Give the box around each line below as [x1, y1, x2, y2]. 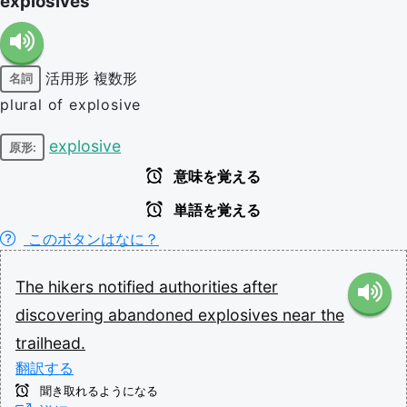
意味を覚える [170, 169, 261, 184]
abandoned [108, 305, 198, 324]
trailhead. [15, 333, 85, 352]
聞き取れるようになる [36, 384, 158, 398]
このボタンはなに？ [24, 230, 159, 248]
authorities [159, 277, 243, 296]
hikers [48, 277, 98, 296]
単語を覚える [170, 203, 261, 218]
